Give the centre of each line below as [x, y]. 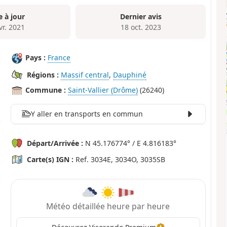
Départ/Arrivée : [55, 143]
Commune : [46, 90]
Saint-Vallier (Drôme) [103, 90]
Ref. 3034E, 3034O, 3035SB [120, 160]
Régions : [43, 75]
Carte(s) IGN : [50, 160]
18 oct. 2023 [141, 27]
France [59, 58]
